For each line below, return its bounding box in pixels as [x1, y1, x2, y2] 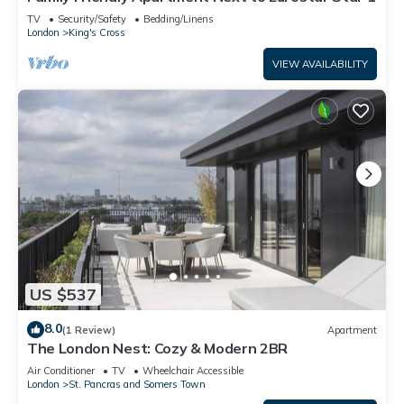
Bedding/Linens [143, 13, 214, 26]
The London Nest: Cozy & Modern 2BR [27, 339, 289, 358]
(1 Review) [62, 323, 115, 336]
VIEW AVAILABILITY [272, 58, 368, 71]
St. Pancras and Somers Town [69, 378, 206, 391]
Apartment [327, 323, 377, 336]
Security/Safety [58, 13, 126, 26]
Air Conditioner [27, 364, 95, 378]
